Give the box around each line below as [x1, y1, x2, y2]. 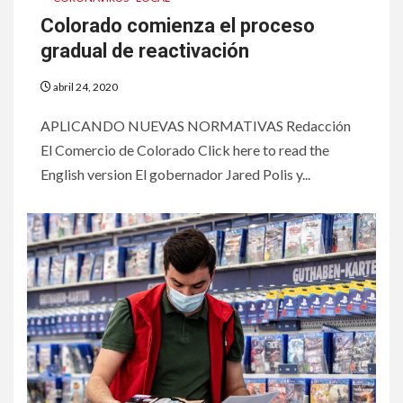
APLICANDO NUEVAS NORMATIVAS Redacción [40, 116, 351, 134]
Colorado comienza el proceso [40, 13, 315, 37]
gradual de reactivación [40, 39, 249, 62]
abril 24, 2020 [51, 79, 118, 94]
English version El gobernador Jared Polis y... [40, 165, 310, 183]
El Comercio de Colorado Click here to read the [40, 140, 329, 158]
